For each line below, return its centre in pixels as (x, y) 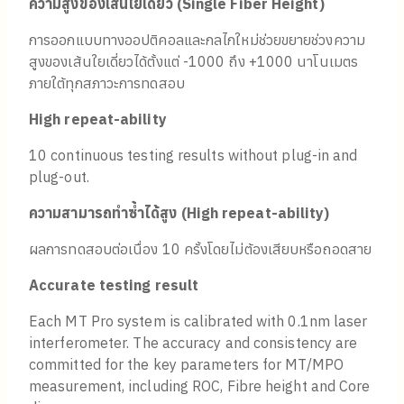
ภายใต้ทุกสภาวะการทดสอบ (107, 83)
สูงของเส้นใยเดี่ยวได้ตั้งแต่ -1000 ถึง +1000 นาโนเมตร (193, 62)
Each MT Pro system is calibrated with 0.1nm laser (198, 321)
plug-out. (59, 177)
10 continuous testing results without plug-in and (193, 156)
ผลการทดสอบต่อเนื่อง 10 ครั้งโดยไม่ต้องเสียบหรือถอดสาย (200, 249)
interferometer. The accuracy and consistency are (193, 343)
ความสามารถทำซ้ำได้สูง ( (108, 213)
